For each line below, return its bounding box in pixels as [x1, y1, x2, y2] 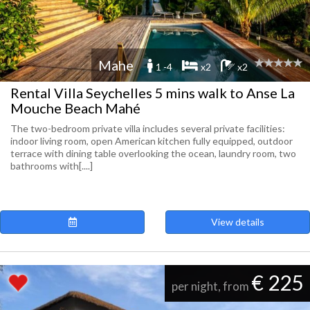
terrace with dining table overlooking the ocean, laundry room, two [10, 147, 296, 159]
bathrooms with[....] [10, 160, 93, 172]
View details [211, 216, 264, 228]
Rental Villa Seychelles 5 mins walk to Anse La [10, 84, 295, 101]
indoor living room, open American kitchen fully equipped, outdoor [10, 135, 293, 147]
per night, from [172, 279, 251, 293]
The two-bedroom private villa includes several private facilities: [10, 122, 285, 134]
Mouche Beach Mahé [10, 100, 140, 116]
